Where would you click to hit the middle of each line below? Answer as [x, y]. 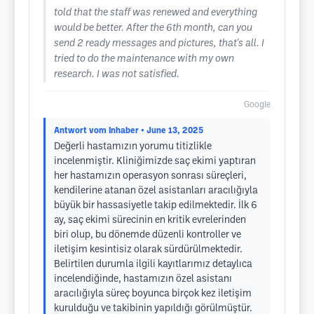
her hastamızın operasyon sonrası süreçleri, [150, 176]
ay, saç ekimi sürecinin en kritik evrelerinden [150, 220]
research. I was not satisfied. [117, 75]
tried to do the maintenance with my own [144, 59]
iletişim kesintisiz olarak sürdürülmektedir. [148, 250]
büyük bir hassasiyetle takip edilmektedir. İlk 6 [156, 206]
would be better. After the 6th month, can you [153, 28]
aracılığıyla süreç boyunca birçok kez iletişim [153, 294]
